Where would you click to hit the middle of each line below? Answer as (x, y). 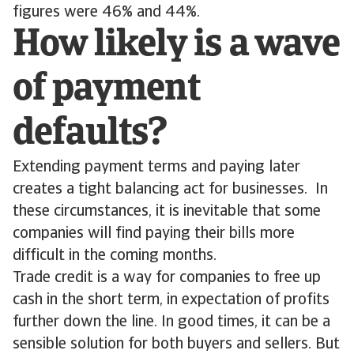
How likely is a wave (176, 46)
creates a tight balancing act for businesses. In (170, 190)
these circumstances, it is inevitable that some (167, 212)
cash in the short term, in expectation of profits (171, 300)
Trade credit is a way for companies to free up (167, 278)
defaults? (90, 134)
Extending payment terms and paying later (156, 168)
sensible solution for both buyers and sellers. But (176, 345)
